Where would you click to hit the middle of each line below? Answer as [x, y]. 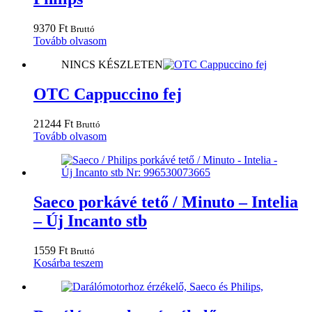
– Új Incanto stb [90, 220]
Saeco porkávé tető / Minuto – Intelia [166, 202]
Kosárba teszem [68, 263]
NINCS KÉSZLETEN [112, 65]
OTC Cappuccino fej [108, 94]
